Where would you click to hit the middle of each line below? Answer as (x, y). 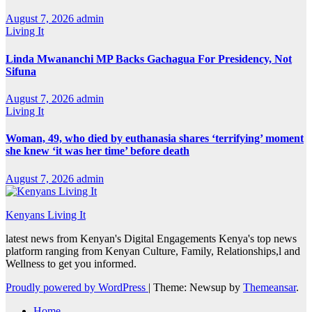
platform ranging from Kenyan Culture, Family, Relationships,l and (153, 251)
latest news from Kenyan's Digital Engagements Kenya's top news (151, 238)
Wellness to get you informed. (71, 263)
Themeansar (270, 287)
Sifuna (21, 71)
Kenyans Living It (46, 214)
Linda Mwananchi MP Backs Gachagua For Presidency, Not (149, 58)
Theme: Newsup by (198, 287)
